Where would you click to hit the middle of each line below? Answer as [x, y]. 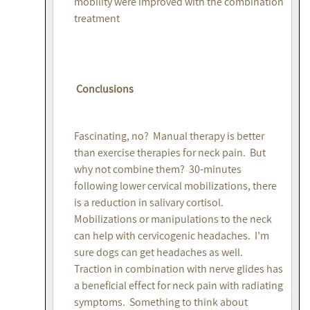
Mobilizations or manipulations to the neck [173, 219]
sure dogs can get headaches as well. [159, 253]
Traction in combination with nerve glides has [179, 269]
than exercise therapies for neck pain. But [170, 153]
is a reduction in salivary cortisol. [150, 203]
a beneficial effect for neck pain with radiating [179, 286]
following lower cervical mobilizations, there [175, 186]
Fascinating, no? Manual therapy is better [169, 136]
